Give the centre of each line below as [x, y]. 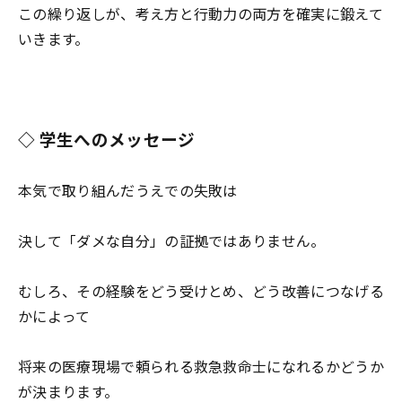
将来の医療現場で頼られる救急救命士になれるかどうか [201, 366]
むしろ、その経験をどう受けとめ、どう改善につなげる [201, 291]
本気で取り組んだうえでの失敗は [128, 190]
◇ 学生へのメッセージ [107, 139]
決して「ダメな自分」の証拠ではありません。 [172, 240]
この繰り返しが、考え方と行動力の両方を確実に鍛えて [201, 13]
